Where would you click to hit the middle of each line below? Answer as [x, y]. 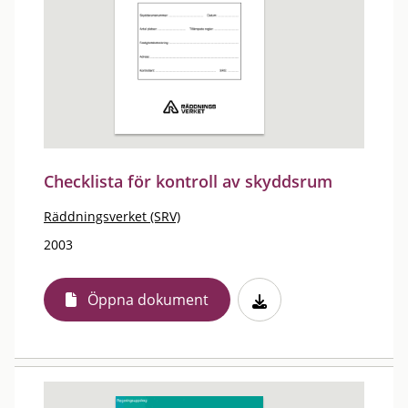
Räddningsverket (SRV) [112, 216]
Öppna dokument [148, 300]
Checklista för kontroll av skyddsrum [188, 181]
